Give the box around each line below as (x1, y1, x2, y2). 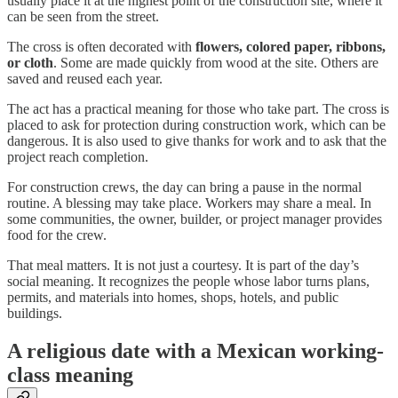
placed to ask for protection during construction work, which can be (7, 117, 386, 133)
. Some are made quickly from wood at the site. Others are (53, 55, 378, 71)
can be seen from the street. (7, 9, 159, 25)
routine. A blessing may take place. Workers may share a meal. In (7, 195, 371, 211)
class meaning (7, 363, 133, 387)
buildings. (7, 306, 62, 322)
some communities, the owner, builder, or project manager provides (7, 211, 382, 227)
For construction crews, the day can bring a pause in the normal (7, 179, 362, 195)
